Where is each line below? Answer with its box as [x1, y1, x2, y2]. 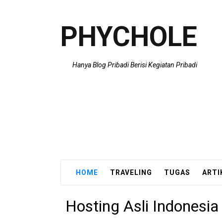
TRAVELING [110, 168, 152, 176]
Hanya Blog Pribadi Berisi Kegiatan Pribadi [72, 61, 197, 69]
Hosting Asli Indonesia [65, 197, 219, 216]
